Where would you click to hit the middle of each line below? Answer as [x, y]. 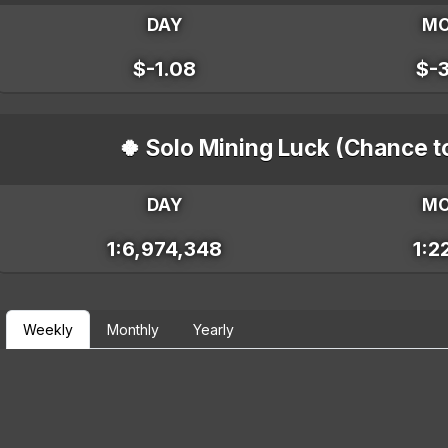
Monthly [133, 329]
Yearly [214, 329]
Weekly [48, 329]
